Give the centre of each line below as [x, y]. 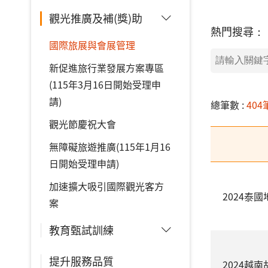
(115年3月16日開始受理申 [105, 84]
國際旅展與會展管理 [92, 45]
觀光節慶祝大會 [83, 124]
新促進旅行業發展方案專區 [106, 68]
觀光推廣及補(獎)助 [96, 18]
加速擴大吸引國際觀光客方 [106, 186]
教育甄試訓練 [81, 230]
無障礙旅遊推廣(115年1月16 [110, 147]
